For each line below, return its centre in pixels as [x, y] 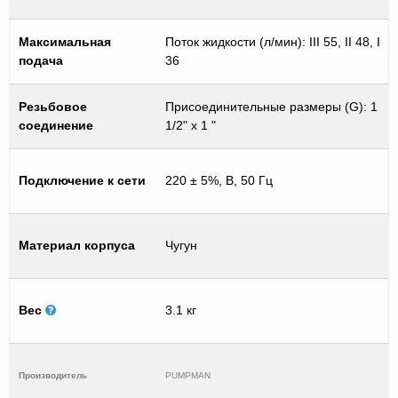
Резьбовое [53, 106]
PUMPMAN [188, 375]
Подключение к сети [82, 180]
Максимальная [65, 41]
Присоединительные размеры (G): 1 [271, 106]
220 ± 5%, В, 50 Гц [219, 180]
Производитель [53, 375]
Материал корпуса [77, 245]
